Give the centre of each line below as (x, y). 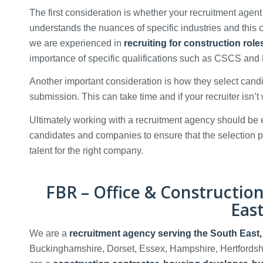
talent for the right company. (87, 150)
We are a (49, 234)
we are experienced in (77, 43)
